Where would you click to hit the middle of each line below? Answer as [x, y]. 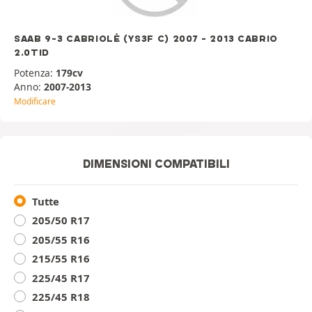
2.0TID [32, 52]
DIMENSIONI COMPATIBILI [156, 164]
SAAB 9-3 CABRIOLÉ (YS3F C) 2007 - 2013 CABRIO [146, 38]
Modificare [35, 101]
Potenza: [35, 73]
